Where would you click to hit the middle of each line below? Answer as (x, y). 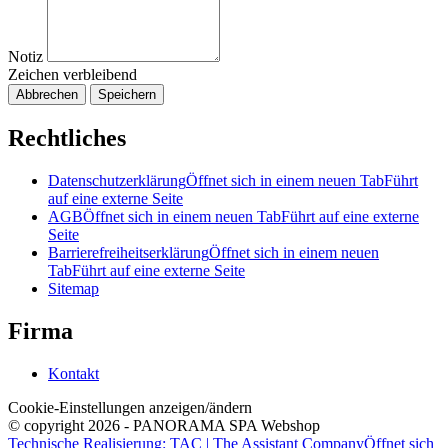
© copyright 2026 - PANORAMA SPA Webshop (164, 425)
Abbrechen (47, 95)
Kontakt (73, 373)
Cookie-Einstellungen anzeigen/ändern (130, 407)
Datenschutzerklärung (117, 181)
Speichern (127, 95)
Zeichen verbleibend (72, 75)
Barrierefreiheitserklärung (128, 253)
